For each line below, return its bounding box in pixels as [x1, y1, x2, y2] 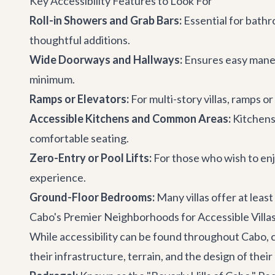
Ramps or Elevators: [29, 92, 129, 106]
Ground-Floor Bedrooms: [29, 190, 155, 204]
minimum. [29, 72, 75, 86]
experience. [29, 171, 86, 184]
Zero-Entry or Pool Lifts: [29, 151, 152, 165]
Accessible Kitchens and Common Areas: [29, 112, 231, 125]
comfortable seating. [29, 131, 129, 145]
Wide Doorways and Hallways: [29, 53, 182, 66]
